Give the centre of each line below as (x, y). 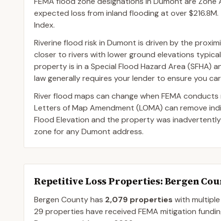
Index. (44, 25)
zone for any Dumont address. (89, 131)
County (75, 200)
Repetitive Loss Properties (97, 181)
